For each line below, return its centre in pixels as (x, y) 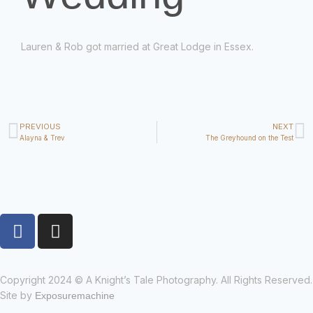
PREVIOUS (40, 126)
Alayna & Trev (42, 138)
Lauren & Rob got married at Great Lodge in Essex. (137, 46)
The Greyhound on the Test (249, 138)
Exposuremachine (75, 296)
